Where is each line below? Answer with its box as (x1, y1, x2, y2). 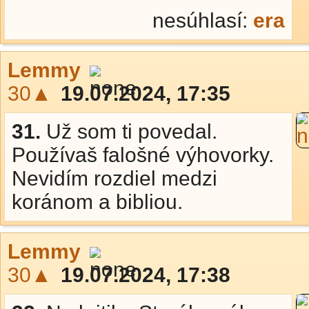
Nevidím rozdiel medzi (12, 167, 217, 190)
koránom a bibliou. (12, 190, 183, 213)
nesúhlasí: (152, 9, 253, 32)
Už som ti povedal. (46, 120, 217, 143)
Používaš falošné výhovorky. (12, 143, 274, 166)
